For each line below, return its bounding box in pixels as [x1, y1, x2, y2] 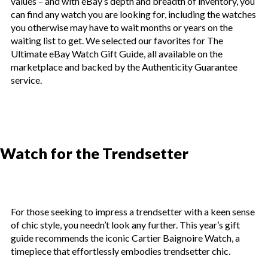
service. [11, 74, 42, 86]
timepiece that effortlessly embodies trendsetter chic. [11, 245, 230, 257]
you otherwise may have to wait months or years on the [11, 22, 233, 33]
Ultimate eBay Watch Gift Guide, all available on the [11, 48, 223, 60]
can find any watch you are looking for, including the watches [11, 8, 256, 20]
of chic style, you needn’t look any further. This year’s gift [11, 219, 240, 231]
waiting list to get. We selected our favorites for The [11, 35, 223, 47]
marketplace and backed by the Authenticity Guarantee [11, 61, 237, 73]
